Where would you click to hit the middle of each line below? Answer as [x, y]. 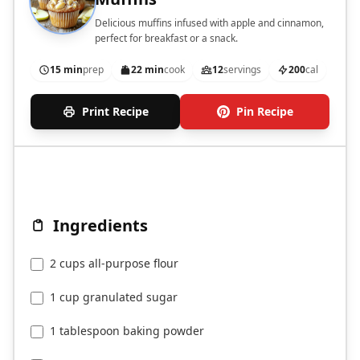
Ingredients [100, 226]
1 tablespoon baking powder [127, 331]
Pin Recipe [264, 112]
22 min [147, 70]
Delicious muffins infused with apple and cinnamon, [209, 23]
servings [242, 70]
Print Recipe [115, 112]
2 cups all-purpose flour [114, 264]
